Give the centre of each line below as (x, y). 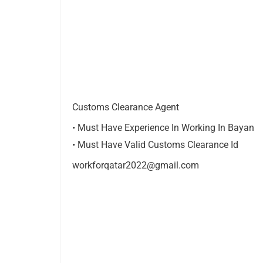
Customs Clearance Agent (126, 107)
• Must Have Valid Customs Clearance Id (155, 145)
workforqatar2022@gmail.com (136, 166)
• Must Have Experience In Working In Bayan (163, 128)
